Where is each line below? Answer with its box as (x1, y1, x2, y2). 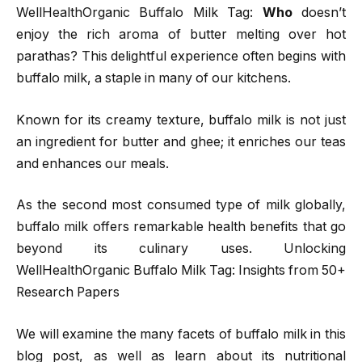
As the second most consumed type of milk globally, (16, 197, 346, 213)
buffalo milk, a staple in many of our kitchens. (16, 70, 291, 86)
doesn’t (301, 5, 347, 21)
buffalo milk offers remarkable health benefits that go (16, 219, 346, 235)
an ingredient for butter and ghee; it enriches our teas (16, 133, 346, 149)
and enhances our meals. (16, 155, 169, 171)
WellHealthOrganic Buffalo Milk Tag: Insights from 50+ (16, 263, 346, 279)
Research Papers (16, 284, 120, 301)
